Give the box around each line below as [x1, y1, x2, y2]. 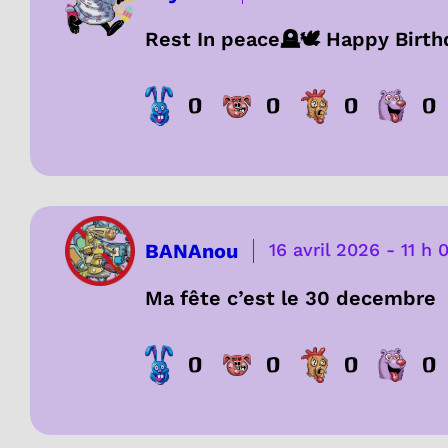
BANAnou [145, 239, 238, 264]
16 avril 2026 [269, 239, 380, 261]
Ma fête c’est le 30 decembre [145, 286, 436, 311]
